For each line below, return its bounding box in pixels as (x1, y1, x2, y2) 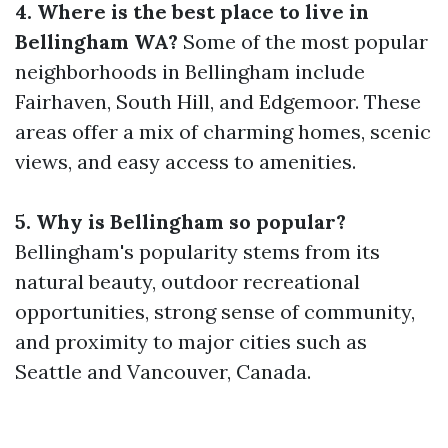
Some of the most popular (178, 29, 428, 54)
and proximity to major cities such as (15, 329, 367, 354)
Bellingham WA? (15, 29, 178, 54)
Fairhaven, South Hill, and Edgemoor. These (15, 89, 421, 114)
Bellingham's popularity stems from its (15, 239, 380, 264)
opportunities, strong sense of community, (15, 299, 415, 324)
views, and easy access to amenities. (15, 149, 356, 174)
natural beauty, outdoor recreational (15, 269, 360, 294)
